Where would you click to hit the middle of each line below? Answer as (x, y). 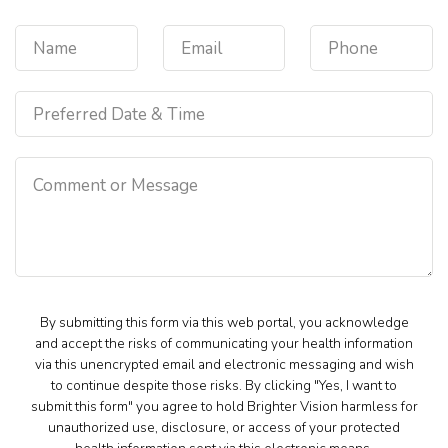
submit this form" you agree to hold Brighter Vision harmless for (224, 407)
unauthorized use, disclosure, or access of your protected (224, 428)
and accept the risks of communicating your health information (224, 344)
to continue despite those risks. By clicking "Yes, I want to (224, 386)
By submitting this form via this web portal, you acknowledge (224, 323)
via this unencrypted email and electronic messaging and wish (224, 365)
